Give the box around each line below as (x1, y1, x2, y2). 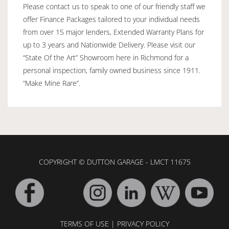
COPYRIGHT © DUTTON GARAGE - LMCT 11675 (38, 157, 191, 167)
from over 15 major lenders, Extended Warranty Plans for (23, 27, 204, 37)
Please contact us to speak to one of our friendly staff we (23, 2, 205, 12)
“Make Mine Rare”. (23, 78, 80, 88)
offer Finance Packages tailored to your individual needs (23, 14, 200, 25)
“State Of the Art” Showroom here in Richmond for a (23, 53, 189, 63)
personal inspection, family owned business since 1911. (23, 65, 200, 76)
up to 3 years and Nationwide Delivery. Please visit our (23, 40, 195, 50)
